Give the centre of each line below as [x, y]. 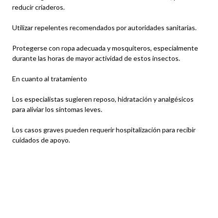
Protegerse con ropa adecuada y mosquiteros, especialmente [105, 48]
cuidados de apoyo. [41, 140]
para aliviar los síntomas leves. [57, 109]
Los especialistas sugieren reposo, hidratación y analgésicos [103, 99]
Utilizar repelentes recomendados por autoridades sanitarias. [104, 27]
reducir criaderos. [38, 7]
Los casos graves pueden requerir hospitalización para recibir [104, 129]
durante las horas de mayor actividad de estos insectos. [96, 58]
